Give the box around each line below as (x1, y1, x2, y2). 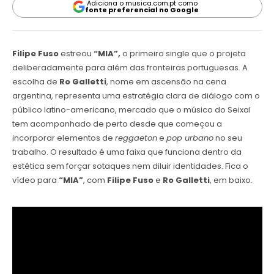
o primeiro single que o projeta (120, 47, 246, 59)
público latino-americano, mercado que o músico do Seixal (12, 103, 251, 116)
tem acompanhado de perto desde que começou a (12, 117, 222, 130)
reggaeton (114, 131, 157, 144)
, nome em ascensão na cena (106, 75, 226, 87)
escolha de (12, 75, 59, 87)
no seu (213, 131, 242, 144)
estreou (58, 47, 94, 59)
